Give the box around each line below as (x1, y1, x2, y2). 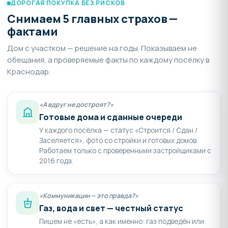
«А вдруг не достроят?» (39, 100, 113, 109)
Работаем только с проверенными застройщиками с (39, 146, 211, 156)
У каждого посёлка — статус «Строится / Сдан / (39, 126, 197, 135)
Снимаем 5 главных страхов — (7, 11, 178, 27)
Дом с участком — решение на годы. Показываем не (7, 43, 197, 54)
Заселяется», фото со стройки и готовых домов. (39, 136, 198, 146)
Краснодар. (7, 66, 50, 77)
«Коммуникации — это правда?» (39, 191, 138, 201)
